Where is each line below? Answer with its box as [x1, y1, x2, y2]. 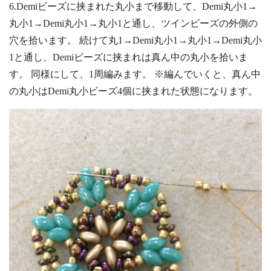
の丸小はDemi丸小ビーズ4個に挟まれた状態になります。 [9, 86, 258, 97]
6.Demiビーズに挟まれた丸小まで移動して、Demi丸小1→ [9, 1, 257, 12]
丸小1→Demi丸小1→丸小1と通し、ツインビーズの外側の [9, 18, 258, 29]
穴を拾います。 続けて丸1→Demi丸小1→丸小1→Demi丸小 [9, 35, 262, 46]
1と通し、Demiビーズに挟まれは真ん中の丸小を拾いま [9, 52, 248, 63]
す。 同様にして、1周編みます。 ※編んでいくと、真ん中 [9, 69, 261, 80]
